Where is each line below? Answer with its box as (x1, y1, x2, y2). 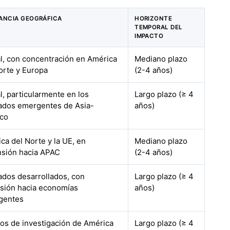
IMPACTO (135, 32, 164, 40)
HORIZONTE (135, 15, 172, 22)
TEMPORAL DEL (135, 24, 183, 31)
